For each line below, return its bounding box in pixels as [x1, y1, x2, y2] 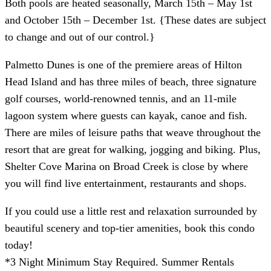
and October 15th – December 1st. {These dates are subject [5, 13, 266, 26]
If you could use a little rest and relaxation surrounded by [5, 204, 257, 217]
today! [5, 238, 33, 251]
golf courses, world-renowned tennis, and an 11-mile [5, 92, 237, 105]
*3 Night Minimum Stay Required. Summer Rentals [5, 255, 234, 268]
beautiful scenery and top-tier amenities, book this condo [5, 221, 255, 234]
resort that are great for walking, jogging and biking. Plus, [5, 143, 261, 155]
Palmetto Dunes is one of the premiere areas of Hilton [5, 58, 242, 71]
